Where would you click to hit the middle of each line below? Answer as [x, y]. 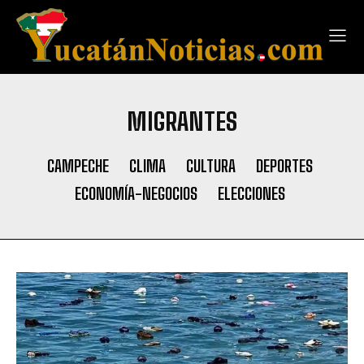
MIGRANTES [182, 121]
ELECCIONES [251, 194]
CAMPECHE [78, 166]
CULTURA [211, 166]
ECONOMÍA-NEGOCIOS [136, 194]
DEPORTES [284, 166]
